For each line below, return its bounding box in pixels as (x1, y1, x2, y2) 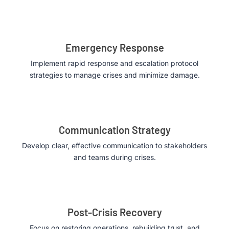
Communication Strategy (58, 124, 171, 136)
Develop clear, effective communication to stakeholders (22, 141, 207, 150)
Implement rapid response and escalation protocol (31, 59, 198, 68)
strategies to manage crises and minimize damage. (29, 71, 200, 80)
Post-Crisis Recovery (67, 206, 162, 219)
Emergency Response (65, 41, 164, 54)
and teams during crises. (73, 153, 156, 162)
